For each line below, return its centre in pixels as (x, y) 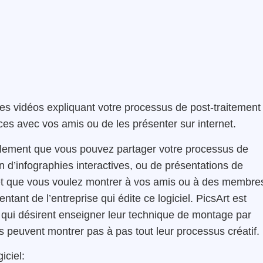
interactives (103, 165)
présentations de (204, 165)
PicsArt (213, 198)
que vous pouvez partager (97, 149)
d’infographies (41, 165)
